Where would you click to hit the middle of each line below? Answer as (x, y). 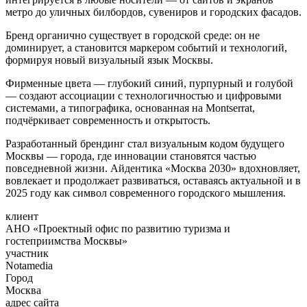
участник (27, 253)
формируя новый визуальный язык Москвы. (109, 60)
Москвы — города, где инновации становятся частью (131, 156)
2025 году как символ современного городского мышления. (146, 193)
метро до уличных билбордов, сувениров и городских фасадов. (153, 12)
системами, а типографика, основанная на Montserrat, (130, 108)
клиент (22, 216)
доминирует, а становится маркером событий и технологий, (146, 47)
